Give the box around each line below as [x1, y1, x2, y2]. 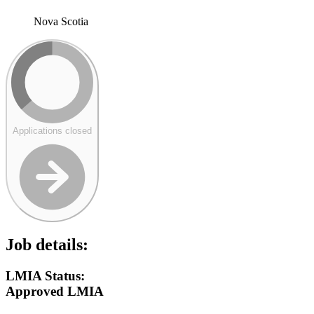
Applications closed [13, 125, 92, 136]
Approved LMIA [6, 284, 104, 299]
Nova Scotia [34, 15, 88, 27]
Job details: [6, 235, 88, 254]
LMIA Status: [6, 268, 85, 284]
